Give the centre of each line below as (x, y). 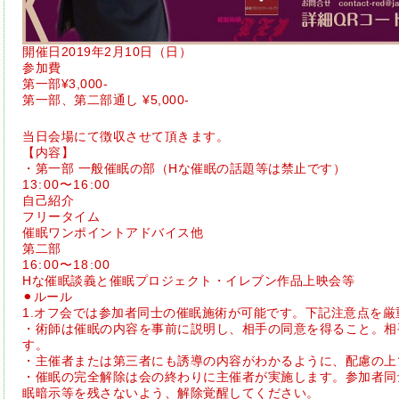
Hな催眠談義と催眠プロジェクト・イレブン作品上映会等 (188, 281)
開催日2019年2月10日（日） (107, 52)
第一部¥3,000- (65, 84)
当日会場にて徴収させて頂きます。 (126, 137)
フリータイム (61, 217)
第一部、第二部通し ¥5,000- (106, 100)
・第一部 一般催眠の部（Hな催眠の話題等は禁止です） (184, 169)
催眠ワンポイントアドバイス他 (113, 233)
